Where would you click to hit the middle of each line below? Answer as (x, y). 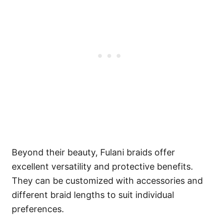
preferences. (38, 209)
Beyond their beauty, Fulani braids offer (93, 152)
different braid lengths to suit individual (93, 195)
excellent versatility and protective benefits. (102, 166)
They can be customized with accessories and (107, 180)
